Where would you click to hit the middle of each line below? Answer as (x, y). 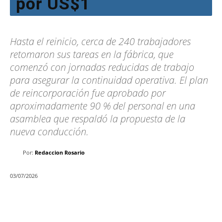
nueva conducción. (49, 132)
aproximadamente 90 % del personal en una (103, 106)
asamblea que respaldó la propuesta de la (98, 119)
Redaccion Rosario (60, 153)
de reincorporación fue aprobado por (88, 93)
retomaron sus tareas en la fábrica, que (92, 55)
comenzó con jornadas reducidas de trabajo (102, 67)
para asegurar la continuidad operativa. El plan (109, 80)
